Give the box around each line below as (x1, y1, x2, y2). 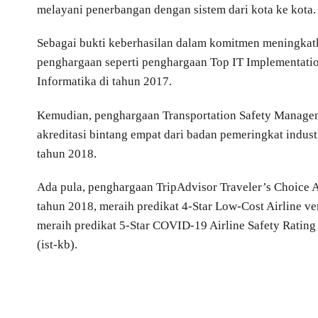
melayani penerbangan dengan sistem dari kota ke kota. (37, 2, 316, 16)
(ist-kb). (37, 238, 77, 252)
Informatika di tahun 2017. (37, 75, 172, 89)
